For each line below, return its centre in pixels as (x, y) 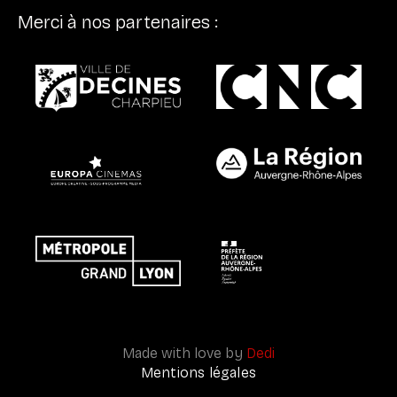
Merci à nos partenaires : (118, 22)
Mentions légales (198, 372)
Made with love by (184, 353)
